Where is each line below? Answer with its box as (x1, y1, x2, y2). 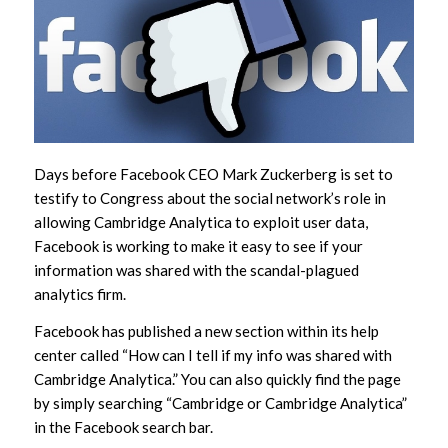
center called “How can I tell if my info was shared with (33, 345, 392, 364)
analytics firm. (33, 284, 126, 303)
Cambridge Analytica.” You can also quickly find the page (33, 369, 401, 388)
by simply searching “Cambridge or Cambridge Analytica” (33, 393, 407, 412)
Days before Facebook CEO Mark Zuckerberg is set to (33, 164, 393, 183)
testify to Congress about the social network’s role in (33, 188, 386, 207)
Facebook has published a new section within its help (33, 321, 379, 340)
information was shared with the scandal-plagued (33, 260, 359, 279)
